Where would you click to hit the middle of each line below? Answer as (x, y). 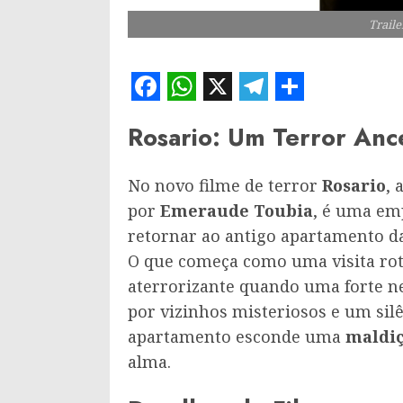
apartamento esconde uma (237, 336)
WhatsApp (232, 116)
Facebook (189, 116)
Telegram (294, 116)
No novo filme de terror (225, 185)
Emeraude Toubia (237, 210)
